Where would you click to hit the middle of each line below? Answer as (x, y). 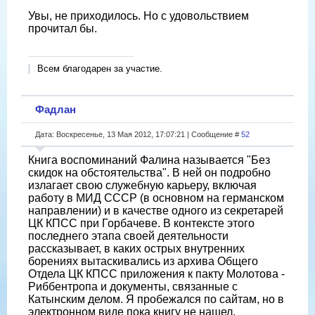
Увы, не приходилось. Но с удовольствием (139, 15)
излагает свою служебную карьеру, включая (142, 185)
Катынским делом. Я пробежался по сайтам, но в (156, 299)
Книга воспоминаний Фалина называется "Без (149, 160)
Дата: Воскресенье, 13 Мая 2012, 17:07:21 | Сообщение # (138, 134)
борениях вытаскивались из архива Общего (143, 261)
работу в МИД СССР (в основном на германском (156, 198)
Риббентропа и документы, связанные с (133, 286)
